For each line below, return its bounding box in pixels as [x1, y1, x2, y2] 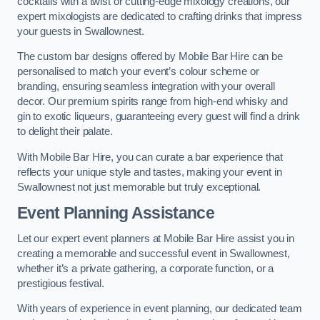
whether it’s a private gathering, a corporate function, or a [17, 262, 274, 274]
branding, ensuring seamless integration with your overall [17, 81, 275, 93]
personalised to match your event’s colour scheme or [17, 66, 259, 78]
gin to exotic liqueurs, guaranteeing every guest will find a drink [17, 111, 300, 123]
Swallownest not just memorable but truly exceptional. [17, 181, 261, 193]
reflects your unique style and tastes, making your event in [17, 166, 282, 178]
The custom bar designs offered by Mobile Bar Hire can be [17, 51, 283, 63]
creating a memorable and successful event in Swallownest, [17, 247, 290, 259]
